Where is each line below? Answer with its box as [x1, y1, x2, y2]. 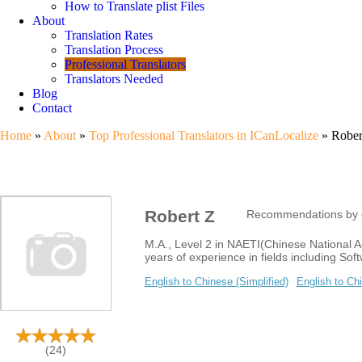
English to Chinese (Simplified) [145, 276, 288, 288]
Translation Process [65, 43, 163, 57]
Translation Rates [65, 28, 153, 42]
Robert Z [145, 207, 215, 226]
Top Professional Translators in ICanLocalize [89, 128, 318, 142]
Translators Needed [65, 72, 163, 86]
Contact [32, 101, 72, 115]
